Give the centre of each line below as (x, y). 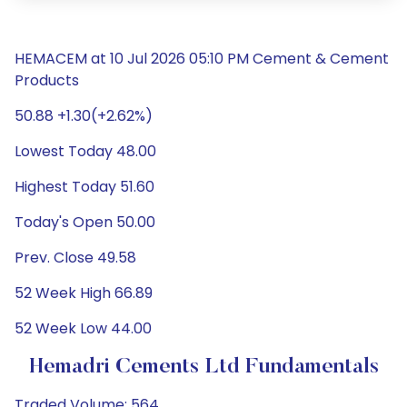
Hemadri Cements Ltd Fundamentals (203, 367)
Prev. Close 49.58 (75, 258)
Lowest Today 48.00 (85, 151)
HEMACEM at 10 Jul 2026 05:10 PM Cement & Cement (202, 59)
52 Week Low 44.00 (83, 328)
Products (47, 80)
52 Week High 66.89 (84, 293)
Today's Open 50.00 (85, 222)
